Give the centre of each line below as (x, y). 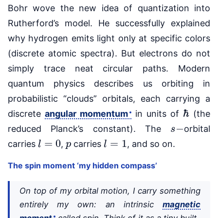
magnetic (182, 204)
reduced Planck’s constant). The (89, 128)
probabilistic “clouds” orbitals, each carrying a (109, 98)
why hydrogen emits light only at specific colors (109, 38)
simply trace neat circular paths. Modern (109, 68)
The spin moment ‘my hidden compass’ (82, 165)
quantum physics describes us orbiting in (109, 83)
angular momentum (87, 113)
